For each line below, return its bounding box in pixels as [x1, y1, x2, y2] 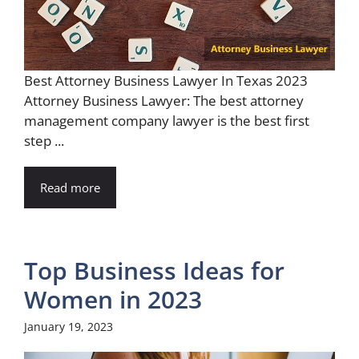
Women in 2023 [24, 283, 202, 317]
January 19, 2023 [24, 319, 113, 335]
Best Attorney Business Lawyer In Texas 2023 [24, 71, 308, 91]
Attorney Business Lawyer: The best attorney [24, 91, 304, 111]
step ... [24, 131, 64, 151]
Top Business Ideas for [24, 254, 284, 288]
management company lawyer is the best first [24, 111, 309, 131]
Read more [40, 179, 100, 196]
